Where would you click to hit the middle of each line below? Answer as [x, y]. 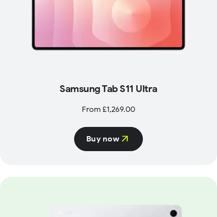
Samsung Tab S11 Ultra [108, 89]
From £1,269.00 [108, 110]
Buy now [103, 139]
